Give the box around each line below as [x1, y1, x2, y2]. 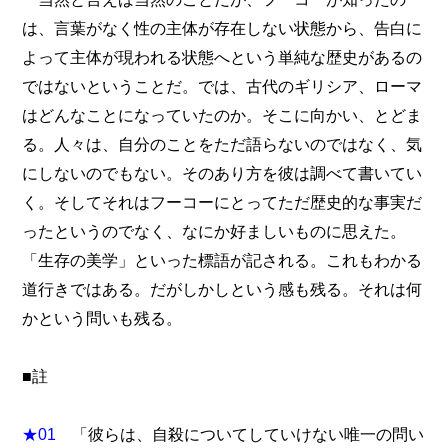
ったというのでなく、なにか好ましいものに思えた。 [22, 222, 407, 241]
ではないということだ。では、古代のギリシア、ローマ [22, 77, 423, 96]
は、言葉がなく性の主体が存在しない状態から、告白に [22, 19, 423, 38]
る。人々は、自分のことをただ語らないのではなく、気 [22, 135, 423, 154]
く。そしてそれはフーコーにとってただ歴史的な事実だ [22, 193, 423, 212]
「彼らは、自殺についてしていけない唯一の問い [56, 425, 425, 444]
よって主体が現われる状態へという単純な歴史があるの [22, 48, 423, 67]
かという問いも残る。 [22, 309, 183, 328]
